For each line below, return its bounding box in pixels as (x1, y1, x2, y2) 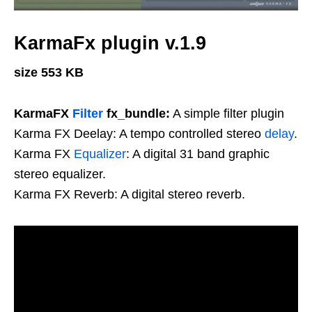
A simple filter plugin (170, 106, 288, 120)
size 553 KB (14, 65, 84, 79)
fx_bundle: (103, 106, 170, 120)
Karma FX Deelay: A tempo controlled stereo (14, 126, 265, 141)
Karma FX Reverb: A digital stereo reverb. (14, 187, 245, 201)
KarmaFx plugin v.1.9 (14, 32, 206, 54)
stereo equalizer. (14, 166, 106, 181)
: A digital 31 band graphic (126, 146, 270, 161)
